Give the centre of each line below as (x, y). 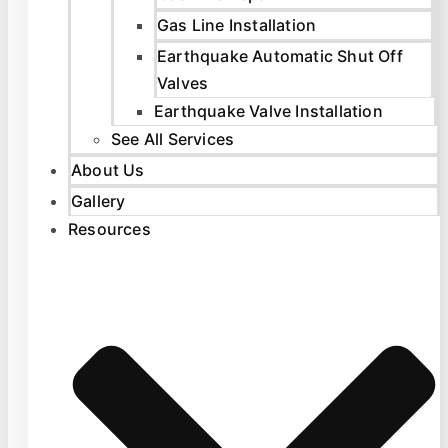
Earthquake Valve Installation (268, 111)
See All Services (173, 139)
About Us (108, 170)
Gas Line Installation (237, 25)
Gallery (98, 201)
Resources (109, 229)
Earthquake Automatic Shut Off (280, 56)
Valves (183, 83)
